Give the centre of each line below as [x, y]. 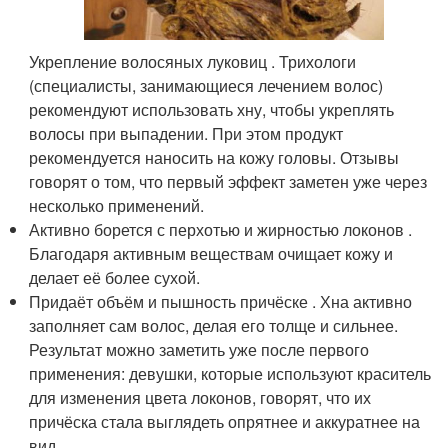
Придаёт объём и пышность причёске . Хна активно [221, 301]
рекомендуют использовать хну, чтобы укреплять [212, 109]
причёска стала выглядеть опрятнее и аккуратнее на [225, 421]
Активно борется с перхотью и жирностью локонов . [221, 229]
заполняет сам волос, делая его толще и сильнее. [214, 325]
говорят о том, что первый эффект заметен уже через [228, 181]
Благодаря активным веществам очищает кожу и [211, 253]
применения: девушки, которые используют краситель [230, 373]
